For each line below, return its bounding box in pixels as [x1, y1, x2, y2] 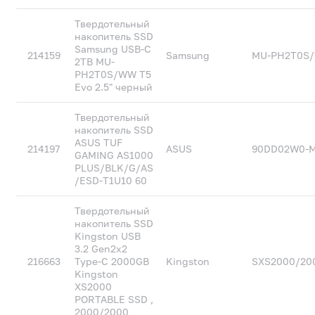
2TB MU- [75, 56, 115, 67]
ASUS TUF [75, 136, 123, 148]
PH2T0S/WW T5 [75, 68, 152, 80]
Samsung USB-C [75, 43, 152, 55]
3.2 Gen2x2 [75, 243, 128, 255]
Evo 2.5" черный [75, 81, 153, 93]
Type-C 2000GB [75, 255, 150, 267]
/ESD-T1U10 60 [75, 174, 148, 186]
